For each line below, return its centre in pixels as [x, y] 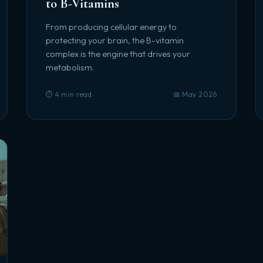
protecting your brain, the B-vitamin [115, 41]
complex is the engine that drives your [118, 54]
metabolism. [70, 68]
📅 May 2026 [195, 94]
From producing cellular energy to [112, 27]
